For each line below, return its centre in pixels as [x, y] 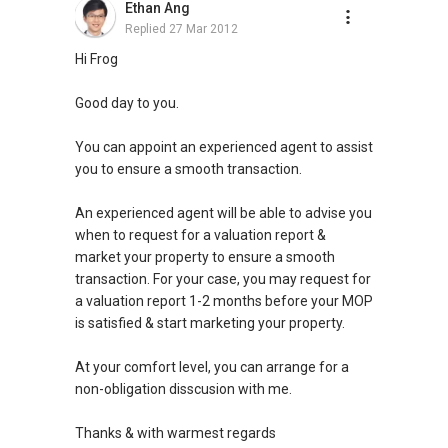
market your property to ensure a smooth [205, 257]
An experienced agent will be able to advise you [223, 213]
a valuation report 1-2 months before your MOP [224, 301]
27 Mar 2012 [203, 29]
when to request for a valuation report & [200, 235]
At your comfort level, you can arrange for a [212, 367]
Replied [147, 29]
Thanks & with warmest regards [175, 433]
